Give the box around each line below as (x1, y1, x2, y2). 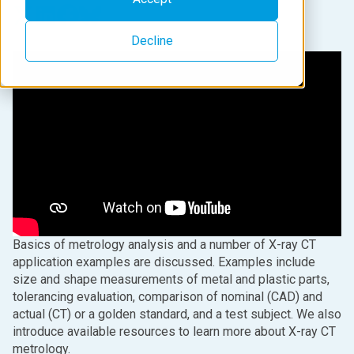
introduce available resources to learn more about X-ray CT (13, 324, 336, 339)
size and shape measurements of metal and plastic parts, (13, 272, 330, 287)
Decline (130, 32, 173, 48)
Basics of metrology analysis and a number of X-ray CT (13, 237, 316, 252)
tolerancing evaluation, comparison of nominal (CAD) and (13, 289, 322, 304)
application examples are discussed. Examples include (13, 254, 315, 269)
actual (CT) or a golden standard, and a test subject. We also (13, 307, 341, 322)
